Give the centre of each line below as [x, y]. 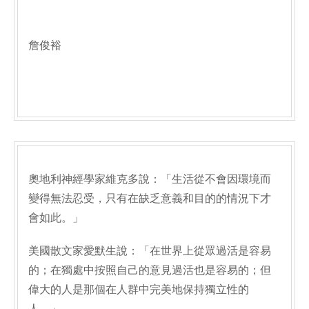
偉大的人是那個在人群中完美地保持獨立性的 [139, 289]
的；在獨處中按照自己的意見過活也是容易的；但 [150, 270]
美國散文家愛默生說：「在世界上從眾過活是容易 [150, 251]
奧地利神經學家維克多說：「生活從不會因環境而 [150, 179]
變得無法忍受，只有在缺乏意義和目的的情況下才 [150, 198]
